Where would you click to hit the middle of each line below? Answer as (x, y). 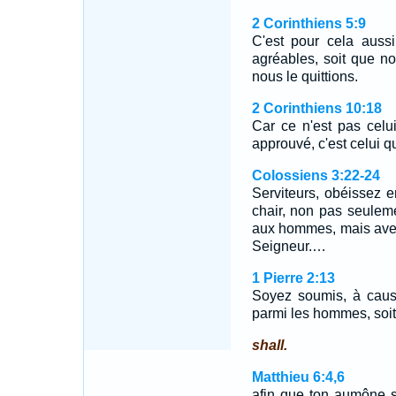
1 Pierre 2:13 (293, 278)
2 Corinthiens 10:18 (316, 108)
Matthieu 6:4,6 (298, 377)
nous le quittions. (305, 76)
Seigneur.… (289, 246)
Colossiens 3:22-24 (316, 175)
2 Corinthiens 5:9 (308, 23)
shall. (269, 345)
